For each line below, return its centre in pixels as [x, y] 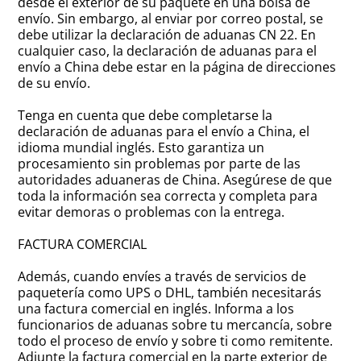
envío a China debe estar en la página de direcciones [177, 67]
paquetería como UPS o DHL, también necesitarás [170, 293]
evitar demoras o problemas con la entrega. [151, 212]
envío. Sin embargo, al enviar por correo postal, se [171, 19]
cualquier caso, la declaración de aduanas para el [168, 51]
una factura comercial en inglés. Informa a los [156, 309]
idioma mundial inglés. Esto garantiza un [141, 148]
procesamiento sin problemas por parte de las [160, 164]
